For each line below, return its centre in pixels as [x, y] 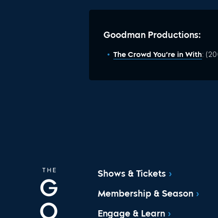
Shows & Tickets [132, 174]
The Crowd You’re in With [158, 54]
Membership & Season [146, 194]
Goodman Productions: [153, 35]
